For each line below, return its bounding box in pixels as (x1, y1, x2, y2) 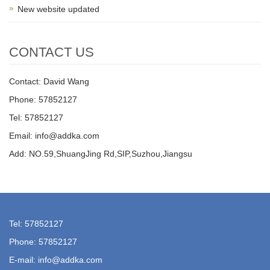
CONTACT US (9, 45, 94, 60)
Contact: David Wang (9, 77, 89, 86)
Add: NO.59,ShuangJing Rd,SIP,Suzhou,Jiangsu (9, 149, 192, 159)
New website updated (17, 4, 99, 14)
